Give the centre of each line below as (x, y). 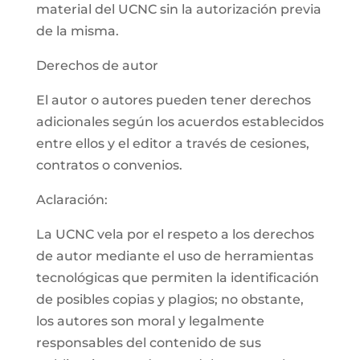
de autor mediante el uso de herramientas (174, 256)
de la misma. (77, 31)
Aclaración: (72, 200)
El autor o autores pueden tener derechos (173, 100)
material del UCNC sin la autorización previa (178, 9)
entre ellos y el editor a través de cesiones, (172, 143)
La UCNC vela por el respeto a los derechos (175, 234)
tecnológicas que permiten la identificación (177, 278)
